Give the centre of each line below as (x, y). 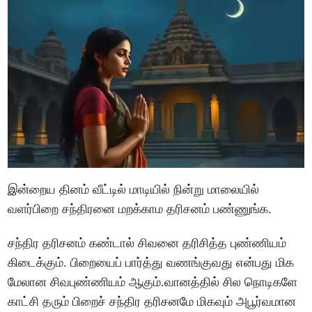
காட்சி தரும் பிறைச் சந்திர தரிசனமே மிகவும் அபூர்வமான (152, 301)
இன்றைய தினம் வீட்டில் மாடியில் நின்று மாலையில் (134, 189)
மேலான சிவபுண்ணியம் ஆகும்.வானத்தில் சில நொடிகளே (153, 282)
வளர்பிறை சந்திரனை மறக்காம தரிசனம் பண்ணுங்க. (140, 209)
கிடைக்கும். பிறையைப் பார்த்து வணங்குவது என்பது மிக (151, 262)
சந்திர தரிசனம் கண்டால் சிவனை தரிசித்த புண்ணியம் (147, 243)
